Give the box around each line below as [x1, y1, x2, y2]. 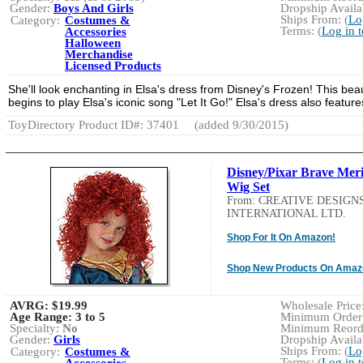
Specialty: [10, 321, 62, 335]
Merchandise [65, 47, 133, 61]
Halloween [65, 36, 121, 49]
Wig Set [227, 179, 270, 194]
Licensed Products [65, 58, 161, 72]
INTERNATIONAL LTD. [227, 207, 346, 220]
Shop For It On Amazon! [227, 231, 335, 243]
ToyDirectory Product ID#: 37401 [8, 117, 179, 131]
